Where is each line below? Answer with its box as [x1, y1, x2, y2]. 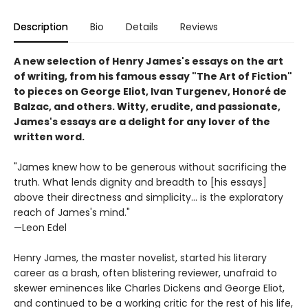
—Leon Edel [14, 220, 67, 234]
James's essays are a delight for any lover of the [14, 114, 270, 129]
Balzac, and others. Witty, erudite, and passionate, [14, 99, 280, 113]
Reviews [180, 19, 218, 34]
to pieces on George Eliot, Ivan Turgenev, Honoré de [14, 84, 287, 98]
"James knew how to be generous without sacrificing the [14, 159, 287, 174]
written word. [14, 129, 85, 144]
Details [126, 19, 158, 34]
